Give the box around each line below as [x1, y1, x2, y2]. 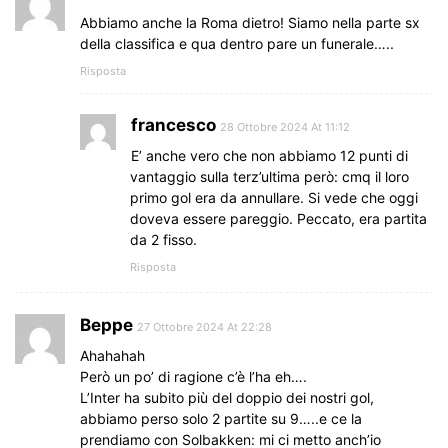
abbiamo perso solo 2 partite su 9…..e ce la [80, 409, 362, 427]
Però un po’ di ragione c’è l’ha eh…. [80, 367, 307, 385]
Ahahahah [80, 346, 145, 364]
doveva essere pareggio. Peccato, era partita [130, 209, 427, 227]
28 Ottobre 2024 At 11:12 [220, 119, 350, 134]
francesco [131, 114, 216, 135]
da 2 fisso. [130, 230, 197, 248]
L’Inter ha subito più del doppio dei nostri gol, [80, 388, 374, 406]
